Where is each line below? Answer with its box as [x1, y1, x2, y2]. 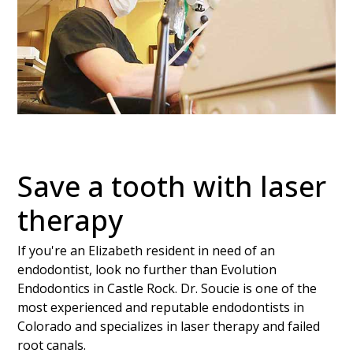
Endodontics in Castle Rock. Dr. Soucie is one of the [17, 279, 318, 297]
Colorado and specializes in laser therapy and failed [17, 317, 321, 335]
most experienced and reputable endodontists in [17, 298, 305, 316]
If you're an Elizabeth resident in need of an [17, 241, 276, 259]
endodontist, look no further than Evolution [17, 260, 277, 278]
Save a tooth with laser [17, 166, 327, 206]
